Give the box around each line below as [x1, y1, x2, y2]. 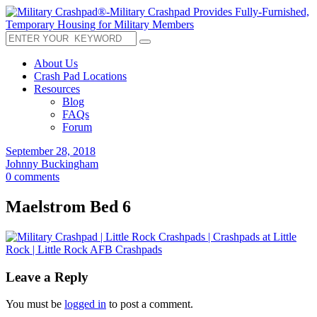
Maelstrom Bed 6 [6, 197, 131, 216]
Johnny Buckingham [6, 158, 98, 170]
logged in [64, 298, 106, 311]
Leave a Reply [6, 269, 88, 284]
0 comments [6, 171, 59, 183]
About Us [34, 57, 78, 69]
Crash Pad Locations [34, 70, 127, 82]
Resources [34, 83, 80, 95]
